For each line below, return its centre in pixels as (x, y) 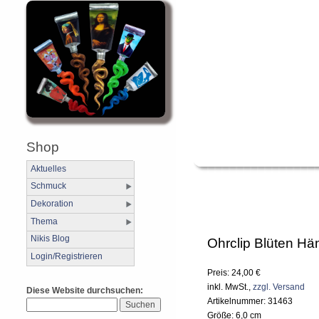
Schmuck (48, 186)
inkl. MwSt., (230, 287)
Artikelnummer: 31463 (250, 302)
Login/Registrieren (67, 256)
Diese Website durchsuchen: (85, 290)
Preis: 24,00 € (234, 273)
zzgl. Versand (279, 287)
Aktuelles (48, 168)
